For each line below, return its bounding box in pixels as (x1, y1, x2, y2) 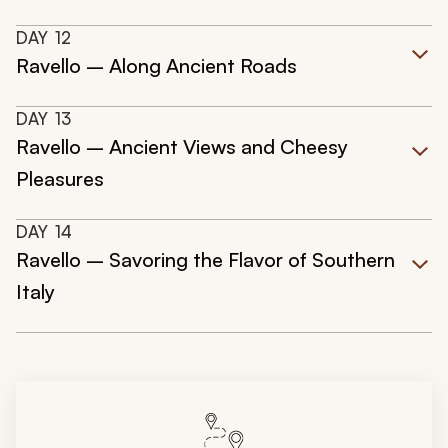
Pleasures (16, 166, 104, 192)
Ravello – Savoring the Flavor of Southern (16, 247, 395, 273)
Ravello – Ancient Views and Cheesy (16, 134, 348, 160)
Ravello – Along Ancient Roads (16, 53, 297, 79)
